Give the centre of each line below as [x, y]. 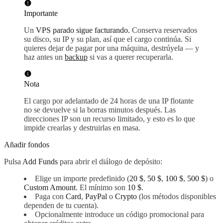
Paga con [50, 197]
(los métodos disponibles [176, 197]
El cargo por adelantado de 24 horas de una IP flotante [109, 101]
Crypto [126, 197]
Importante [41, 13]
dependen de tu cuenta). [61, 206]
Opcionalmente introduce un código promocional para [119, 215]
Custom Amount [50, 188]
